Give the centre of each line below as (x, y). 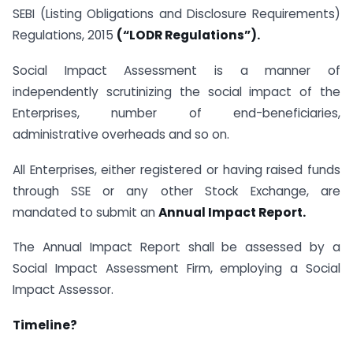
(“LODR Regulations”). (188, 35)
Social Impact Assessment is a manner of (176, 70)
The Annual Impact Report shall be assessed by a (176, 247)
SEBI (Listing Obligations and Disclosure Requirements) (176, 13)
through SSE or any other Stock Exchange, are (176, 191)
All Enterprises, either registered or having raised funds (176, 169)
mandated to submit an (85, 212)
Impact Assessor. (63, 290)
